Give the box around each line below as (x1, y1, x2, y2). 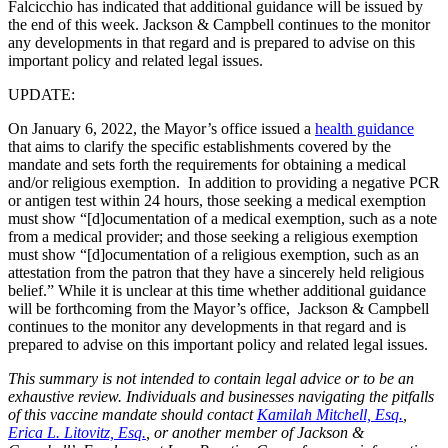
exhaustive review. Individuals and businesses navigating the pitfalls (8, 387, 434, 405)
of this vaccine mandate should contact (8, 405, 257, 423)
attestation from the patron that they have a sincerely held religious (8, 263, 424, 281)
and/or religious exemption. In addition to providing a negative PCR (8, 173, 440, 191)
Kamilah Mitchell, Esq (257, 405, 399, 423)
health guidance (315, 119, 414, 137)
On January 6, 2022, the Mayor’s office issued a (8, 119, 315, 137)
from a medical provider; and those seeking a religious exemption (8, 227, 418, 245)
